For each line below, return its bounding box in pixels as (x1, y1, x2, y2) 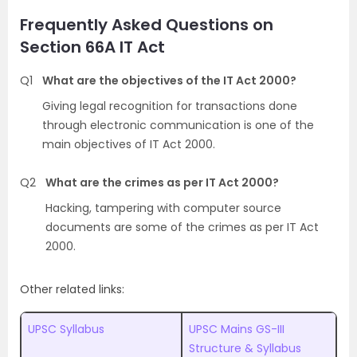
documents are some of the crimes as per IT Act (45, 219, 319, 235)
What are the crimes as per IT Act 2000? (45, 175, 279, 190)
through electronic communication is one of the (42, 117, 314, 133)
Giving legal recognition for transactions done (42, 98, 297, 114)
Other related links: (20, 281, 124, 297)
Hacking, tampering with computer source (45, 200, 281, 216)
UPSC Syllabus (28, 321, 104, 337)
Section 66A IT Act (20, 36, 165, 58)
